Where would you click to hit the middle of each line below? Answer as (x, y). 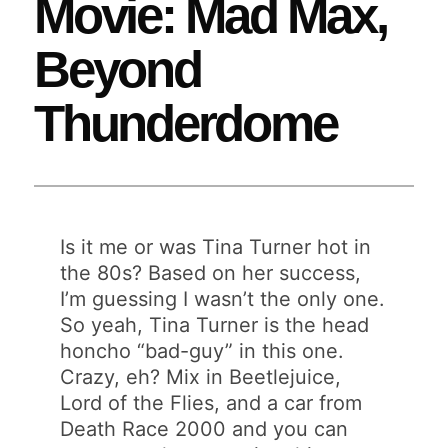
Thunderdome (185, 124)
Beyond (117, 70)
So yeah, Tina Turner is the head (215, 324)
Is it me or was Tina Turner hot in (216, 246)
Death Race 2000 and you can (204, 428)
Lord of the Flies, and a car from (211, 402)
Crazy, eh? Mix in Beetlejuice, (201, 376)
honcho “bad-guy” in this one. (202, 350)
